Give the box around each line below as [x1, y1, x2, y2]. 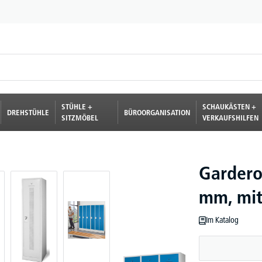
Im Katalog [206, 215, 239, 225]
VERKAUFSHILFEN [202, 113, 258, 122]
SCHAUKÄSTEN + [202, 102, 256, 111]
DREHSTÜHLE [6, 107, 49, 117]
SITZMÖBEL [61, 113, 98, 122]
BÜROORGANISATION [123, 107, 190, 117]
